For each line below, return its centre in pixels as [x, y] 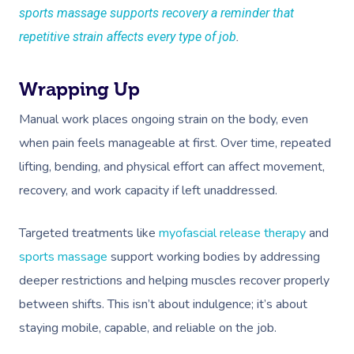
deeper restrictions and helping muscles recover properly [174, 281]
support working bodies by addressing [214, 257]
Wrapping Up [79, 89]
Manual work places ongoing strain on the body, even [164, 119]
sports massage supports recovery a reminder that [156, 13]
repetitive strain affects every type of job [128, 37]
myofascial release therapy [232, 233]
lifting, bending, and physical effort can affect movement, [172, 167]
